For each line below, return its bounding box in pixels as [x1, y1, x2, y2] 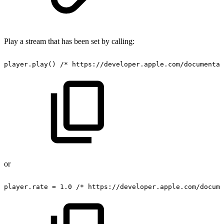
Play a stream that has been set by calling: [4, 37, 134, 46]
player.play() [4, 60, 56, 68]
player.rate [4, 183, 48, 191]
